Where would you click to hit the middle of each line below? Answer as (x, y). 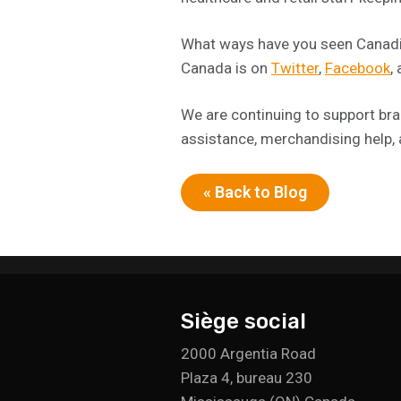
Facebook (358, 68)
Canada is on (226, 68)
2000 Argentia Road (248, 353)
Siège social (243, 321)
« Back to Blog (255, 192)
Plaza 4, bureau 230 (247, 377)
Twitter (295, 68)
